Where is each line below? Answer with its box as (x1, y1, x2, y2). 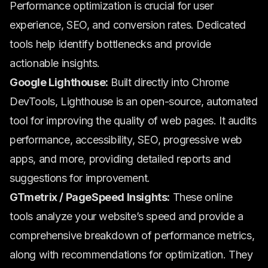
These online (170, 191, 233, 203)
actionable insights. (10, 57, 100, 69)
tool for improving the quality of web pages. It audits (10, 114, 257, 127)
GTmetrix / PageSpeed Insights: (10, 191, 170, 203)
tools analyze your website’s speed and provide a (10, 210, 243, 223)
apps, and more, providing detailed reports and (10, 153, 231, 165)
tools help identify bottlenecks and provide (10, 38, 211, 50)
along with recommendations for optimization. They (10, 248, 253, 261)
